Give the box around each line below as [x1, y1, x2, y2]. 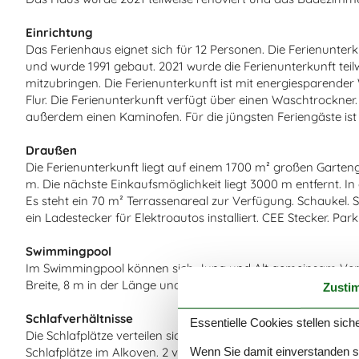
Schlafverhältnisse [26, 310, 133, 326]
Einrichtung [26, 24, 93, 40]
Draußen [26, 142, 77, 158]
